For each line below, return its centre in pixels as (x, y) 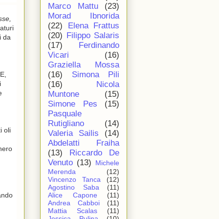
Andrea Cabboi (74, 203)
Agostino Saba (74, 187)
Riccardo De (94, 153)
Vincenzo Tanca (74, 180)
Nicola (108, 85)
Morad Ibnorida (84, 16)
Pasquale (65, 114)
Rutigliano (66, 124)
